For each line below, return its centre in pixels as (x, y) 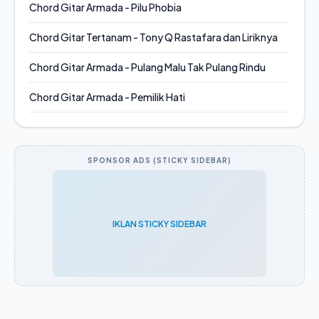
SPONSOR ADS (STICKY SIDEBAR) (159, 160)
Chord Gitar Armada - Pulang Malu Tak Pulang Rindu (147, 67)
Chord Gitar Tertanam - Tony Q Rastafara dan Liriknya (153, 37)
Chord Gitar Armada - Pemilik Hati (107, 97)
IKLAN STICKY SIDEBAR (159, 224)
